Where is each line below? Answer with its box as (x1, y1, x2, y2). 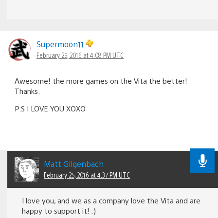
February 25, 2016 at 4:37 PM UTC (44, 170, 130, 180)
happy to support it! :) (22, 206, 96, 216)
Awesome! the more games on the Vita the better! (15, 75, 187, 85)
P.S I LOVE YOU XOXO (15, 103, 86, 113)
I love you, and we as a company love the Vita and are (22, 196, 200, 205)
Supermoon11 (36, 38, 86, 49)
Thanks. (15, 86, 40, 95)
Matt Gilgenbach (44, 159, 104, 169)
